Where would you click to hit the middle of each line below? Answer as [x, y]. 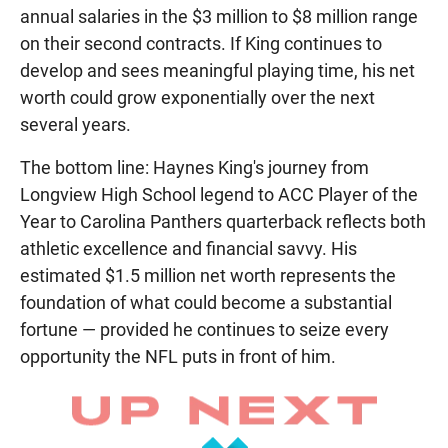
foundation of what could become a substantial [206, 302]
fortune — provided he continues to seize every [204, 329]
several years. [75, 124]
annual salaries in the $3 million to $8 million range [219, 16]
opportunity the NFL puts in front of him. [178, 356]
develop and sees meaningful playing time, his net [217, 70]
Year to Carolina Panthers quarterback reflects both [223, 221]
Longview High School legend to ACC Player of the [219, 194]
